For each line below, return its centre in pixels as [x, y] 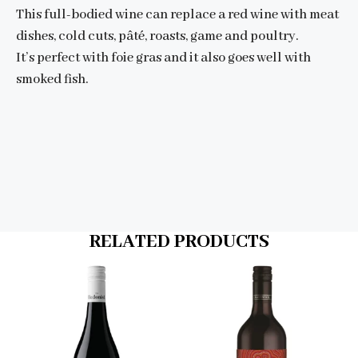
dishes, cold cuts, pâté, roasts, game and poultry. [157, 37]
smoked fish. [52, 80]
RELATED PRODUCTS [179, 242]
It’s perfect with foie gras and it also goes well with [163, 58]
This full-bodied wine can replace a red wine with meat [177, 15]
